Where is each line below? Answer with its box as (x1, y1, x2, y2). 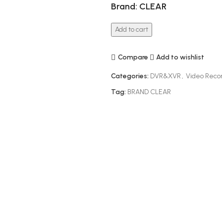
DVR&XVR (150, 72, 181, 80)
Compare (117, 53, 148, 61)
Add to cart (115, 25, 148, 34)
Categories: (111, 72, 149, 80)
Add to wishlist (156, 53, 205, 61)
